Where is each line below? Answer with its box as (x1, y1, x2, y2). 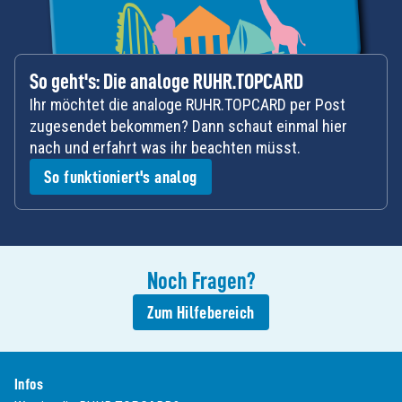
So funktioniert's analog (44, 168, 197, 186)
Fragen (191, 269, 247, 293)
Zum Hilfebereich (147, 303, 255, 321)
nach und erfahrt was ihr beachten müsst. (30, 138, 301, 157)
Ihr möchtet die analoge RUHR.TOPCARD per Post (30, 95, 345, 114)
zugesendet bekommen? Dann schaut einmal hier (30, 117, 347, 135)
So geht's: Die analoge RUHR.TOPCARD (30, 71, 303, 92)
